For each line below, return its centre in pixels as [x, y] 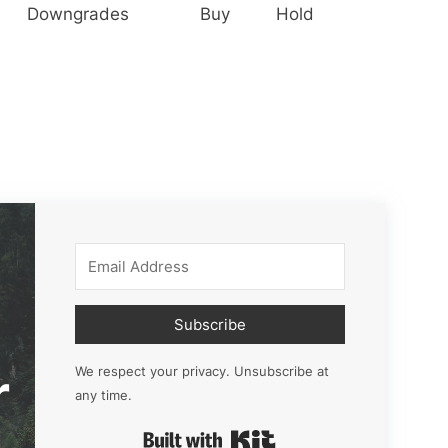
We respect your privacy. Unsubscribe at [201, 370]
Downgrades [78, 13]
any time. [103, 394]
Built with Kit [327, 433]
